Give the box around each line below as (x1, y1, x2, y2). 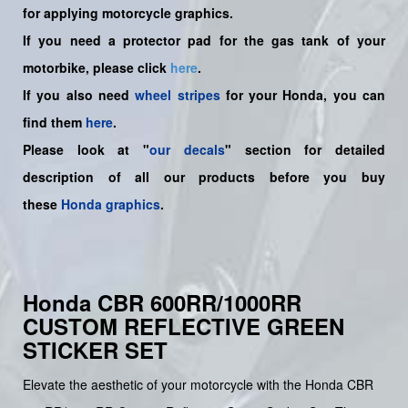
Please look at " (23, 139, 150, 158)
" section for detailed (224, 139, 386, 158)
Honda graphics (61, 194, 160, 213)
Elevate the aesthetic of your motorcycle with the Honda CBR (23, 374, 373, 393)
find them (23, 112, 86, 131)
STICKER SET (23, 333, 168, 365)
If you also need (23, 85, 136, 104)
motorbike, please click (23, 57, 167, 76)
